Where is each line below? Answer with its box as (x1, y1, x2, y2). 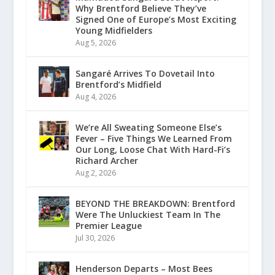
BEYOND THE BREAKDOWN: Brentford (75, 197, 235, 209)
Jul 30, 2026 (75, 232, 115, 243)
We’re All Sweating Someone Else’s (75, 121, 222, 133)
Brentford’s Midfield (75, 78, 161, 90)
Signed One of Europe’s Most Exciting (75, 13, 236, 25)
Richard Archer (75, 154, 138, 166)
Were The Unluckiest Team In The (75, 208, 220, 220)
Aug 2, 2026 (75, 167, 116, 178)
